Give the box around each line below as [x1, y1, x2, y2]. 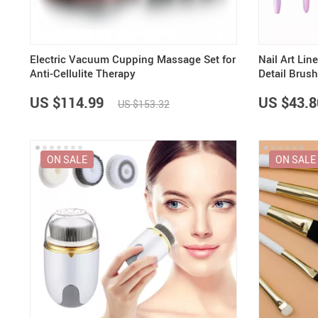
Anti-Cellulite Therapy [30, 66, 136, 81]
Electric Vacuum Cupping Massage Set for [30, 52, 236, 67]
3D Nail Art [258, 80, 311, 95]
